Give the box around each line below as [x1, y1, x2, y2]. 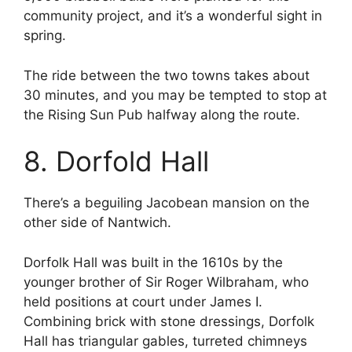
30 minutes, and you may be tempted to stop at [24, 86, 327, 103]
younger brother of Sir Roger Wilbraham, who [24, 273, 309, 290]
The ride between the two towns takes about [24, 67, 310, 83]
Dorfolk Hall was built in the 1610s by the [24, 254, 283, 270]
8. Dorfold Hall [24, 145, 209, 178]
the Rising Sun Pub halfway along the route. [24, 106, 300, 123]
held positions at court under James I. [24, 293, 262, 310]
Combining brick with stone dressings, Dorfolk [24, 313, 314, 329]
